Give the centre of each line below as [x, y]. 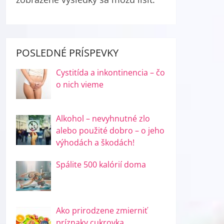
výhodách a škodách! [95, 142]
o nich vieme [80, 84]
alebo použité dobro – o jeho [110, 130]
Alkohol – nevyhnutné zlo [103, 118]
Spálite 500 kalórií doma [101, 164]
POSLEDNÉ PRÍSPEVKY [67, 53]
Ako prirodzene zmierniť [102, 210]
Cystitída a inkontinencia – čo [111, 72]
